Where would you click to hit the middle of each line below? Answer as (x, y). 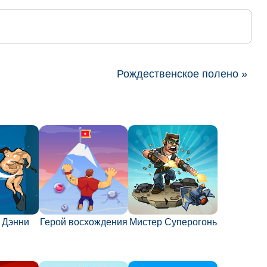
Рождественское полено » (182, 74)
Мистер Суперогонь (173, 222)
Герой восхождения (83, 222)
